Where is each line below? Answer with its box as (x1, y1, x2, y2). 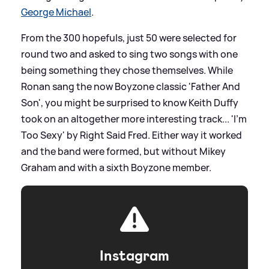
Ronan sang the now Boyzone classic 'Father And (21, 79, 240, 93)
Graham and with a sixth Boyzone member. (21, 160, 211, 174)
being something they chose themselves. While (21, 63, 233, 77)
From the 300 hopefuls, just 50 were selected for (21, 31, 237, 44)
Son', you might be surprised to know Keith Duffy (21, 95, 238, 109)
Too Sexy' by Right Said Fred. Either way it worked (21, 128, 242, 142)
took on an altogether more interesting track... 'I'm (21, 112, 247, 125)
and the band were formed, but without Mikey (21, 144, 226, 158)
